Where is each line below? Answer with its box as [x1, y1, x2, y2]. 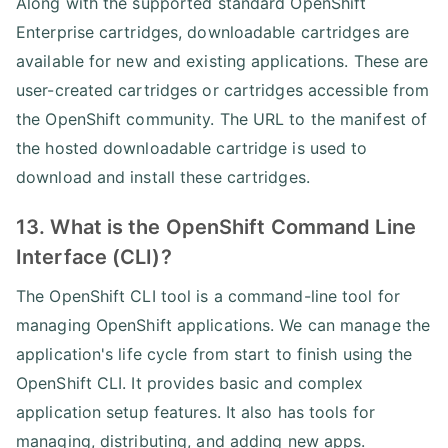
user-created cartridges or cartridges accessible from [16, 79, 430, 100]
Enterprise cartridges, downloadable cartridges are [16, 21, 410, 42]
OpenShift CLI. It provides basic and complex [16, 372, 364, 393]
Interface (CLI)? [16, 244, 172, 269]
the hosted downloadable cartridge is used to [16, 137, 368, 158]
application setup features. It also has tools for [16, 401, 375, 422]
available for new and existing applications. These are [16, 50, 429, 71]
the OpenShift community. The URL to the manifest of [16, 108, 428, 129]
